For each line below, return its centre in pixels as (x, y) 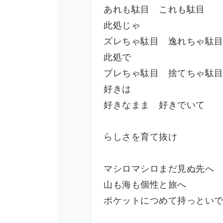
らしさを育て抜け (140, 137)
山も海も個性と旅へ (145, 185)
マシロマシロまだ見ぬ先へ (159, 169)
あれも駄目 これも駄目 (154, 10)
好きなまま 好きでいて (154, 106)
